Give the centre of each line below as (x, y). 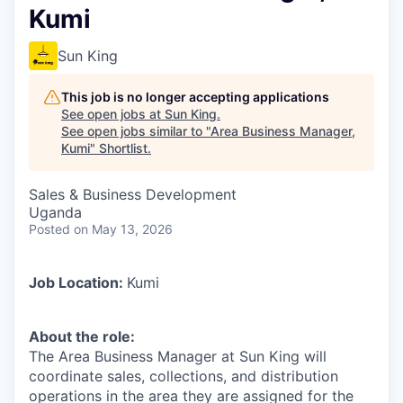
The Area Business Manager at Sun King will (178, 356)
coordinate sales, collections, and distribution (184, 376)
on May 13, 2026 (123, 229)
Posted (49, 229)
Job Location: (78, 282)
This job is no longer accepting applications (195, 97)
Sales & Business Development (133, 194)
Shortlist (123, 148)
